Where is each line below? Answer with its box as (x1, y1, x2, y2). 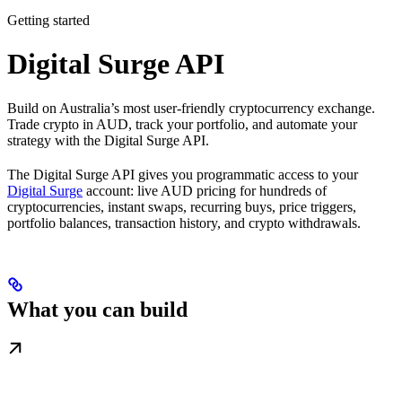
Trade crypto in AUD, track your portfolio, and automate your (7, 116, 357, 132)
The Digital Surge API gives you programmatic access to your (7, 166, 358, 182)
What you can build (7, 297, 188, 321)
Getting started (7, 12, 90, 28)
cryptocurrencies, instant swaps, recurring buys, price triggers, (7, 198, 356, 214)
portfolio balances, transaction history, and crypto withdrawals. (7, 214, 361, 231)
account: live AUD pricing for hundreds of (83, 182, 327, 198)
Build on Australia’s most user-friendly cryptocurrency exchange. (7, 100, 375, 116)
